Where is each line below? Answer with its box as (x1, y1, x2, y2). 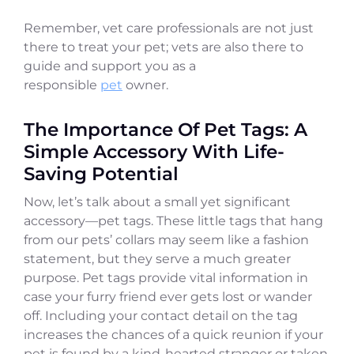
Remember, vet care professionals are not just (24, 20, 314, 36)
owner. (122, 77, 168, 92)
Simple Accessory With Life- (24, 139, 284, 163)
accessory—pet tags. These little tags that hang (24, 213, 323, 228)
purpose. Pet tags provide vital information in (24, 269, 308, 285)
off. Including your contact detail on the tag (24, 307, 298, 323)
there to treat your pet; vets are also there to (24, 39, 303, 55)
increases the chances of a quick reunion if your (24, 326, 323, 342)
